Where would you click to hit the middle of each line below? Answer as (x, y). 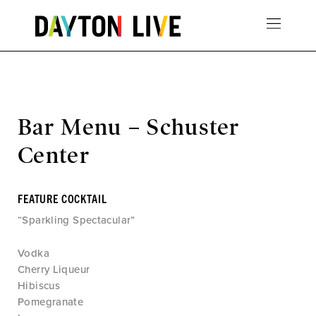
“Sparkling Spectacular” (77, 220)
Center (54, 156)
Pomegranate (51, 302)
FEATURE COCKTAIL (62, 198)
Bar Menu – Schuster (129, 127)
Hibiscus (39, 286)
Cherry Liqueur (54, 269)
